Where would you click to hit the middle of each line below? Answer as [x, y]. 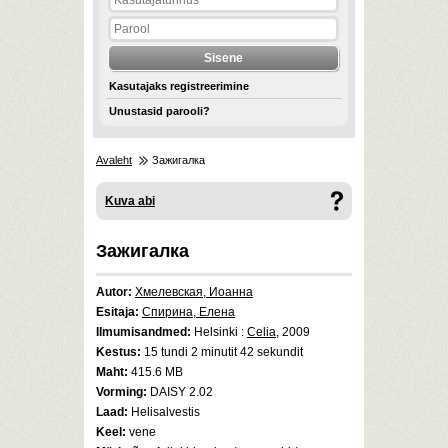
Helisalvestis [164, 412]
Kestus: [118, 352]
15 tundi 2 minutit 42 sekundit [222, 352]
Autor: [114, 292]
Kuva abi [130, 201]
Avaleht [114, 160]
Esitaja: [117, 312]
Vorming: [121, 392]
